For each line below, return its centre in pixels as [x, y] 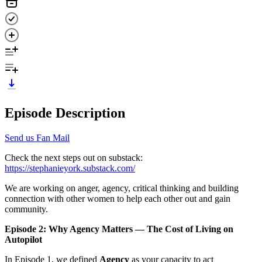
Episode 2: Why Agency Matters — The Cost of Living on [119, 229]
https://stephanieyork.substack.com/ [70, 168]
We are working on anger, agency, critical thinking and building [122, 188]
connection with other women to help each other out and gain [118, 198]
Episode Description [65, 113]
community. [27, 209]
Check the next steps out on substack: [74, 157]
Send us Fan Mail [37, 137]
